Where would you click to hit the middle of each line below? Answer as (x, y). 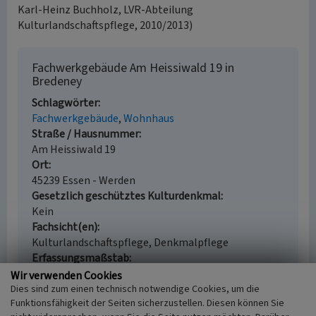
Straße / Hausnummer (85, 134)
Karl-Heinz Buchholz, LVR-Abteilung (105, 10)
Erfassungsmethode (80, 289)
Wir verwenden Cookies (66, 276)
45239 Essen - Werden (84, 181)
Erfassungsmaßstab (80, 258)
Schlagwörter (65, 103)
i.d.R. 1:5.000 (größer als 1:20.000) (110, 274)
